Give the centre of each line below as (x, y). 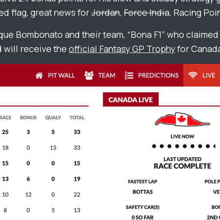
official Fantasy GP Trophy (122, 49)
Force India (147, 12)
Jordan (106, 12)
